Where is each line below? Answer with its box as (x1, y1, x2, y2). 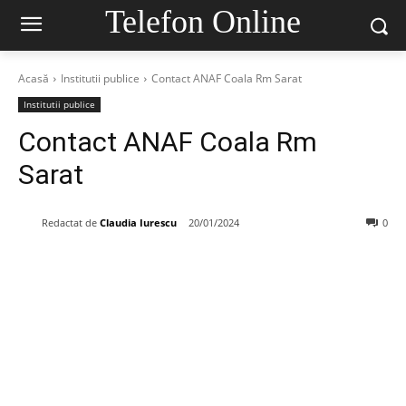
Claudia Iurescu (100, 215, 177, 229)
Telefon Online (104, 3, 301, 40)
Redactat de (42, 215, 97, 229)
